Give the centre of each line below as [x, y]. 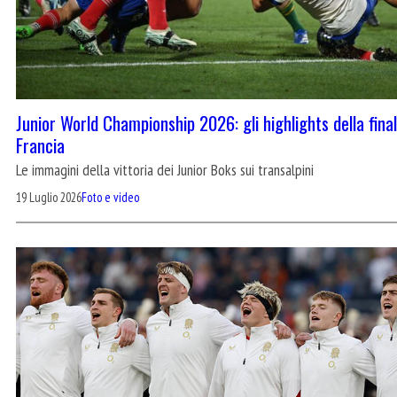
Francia [40, 144]
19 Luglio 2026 [49, 198]
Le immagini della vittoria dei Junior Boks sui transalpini [165, 169]
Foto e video [110, 198]
